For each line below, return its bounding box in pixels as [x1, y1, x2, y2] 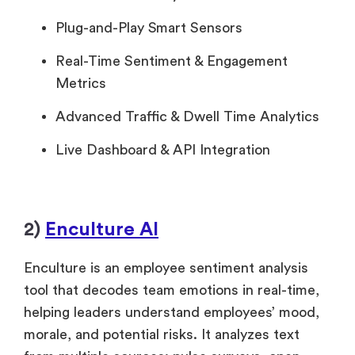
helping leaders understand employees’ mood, [24, 305, 319, 320]
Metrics [55, 76, 106, 91]
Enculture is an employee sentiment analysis [24, 261, 308, 276]
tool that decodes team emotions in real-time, [24, 283, 319, 298]
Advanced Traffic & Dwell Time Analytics [55, 109, 319, 124]
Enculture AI [45, 220, 158, 240]
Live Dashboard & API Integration [55, 143, 270, 158]
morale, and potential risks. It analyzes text [24, 327, 300, 342]
